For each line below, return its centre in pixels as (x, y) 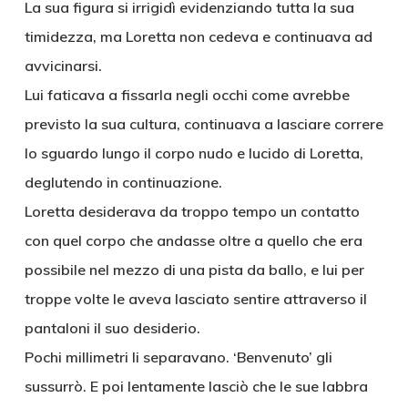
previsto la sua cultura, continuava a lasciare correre (204, 124)
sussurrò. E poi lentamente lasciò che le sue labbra (196, 386)
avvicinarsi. (63, 66)
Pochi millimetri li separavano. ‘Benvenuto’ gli (178, 357)
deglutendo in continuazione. (123, 182)
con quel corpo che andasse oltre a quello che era (193, 240)
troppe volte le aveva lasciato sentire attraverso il (195, 299)
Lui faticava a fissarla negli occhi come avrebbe (187, 95)
